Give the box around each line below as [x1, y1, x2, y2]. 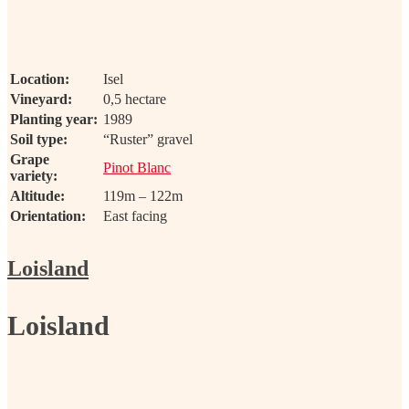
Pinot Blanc [103, 159, 171, 175]
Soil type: [10, 131, 68, 147]
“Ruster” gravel [103, 131, 193, 147]
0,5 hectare [103, 90, 166, 107]
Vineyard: [10, 90, 72, 107]
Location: [10, 70, 69, 87]
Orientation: [10, 207, 86, 224]
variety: [10, 167, 58, 184]
